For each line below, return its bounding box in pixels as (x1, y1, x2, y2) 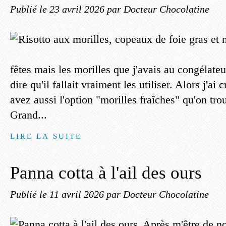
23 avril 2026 (49, 4, 107, 15)
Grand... (10, 108, 47, 121)
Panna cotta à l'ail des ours (10, 163, 202, 183)
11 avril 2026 (49, 189, 106, 200)
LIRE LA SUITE (10, 132, 82, 140)
